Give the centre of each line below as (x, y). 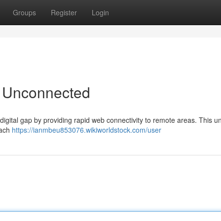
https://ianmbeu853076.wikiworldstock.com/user (87, 130)
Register (64, 12)
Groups (24, 12)
